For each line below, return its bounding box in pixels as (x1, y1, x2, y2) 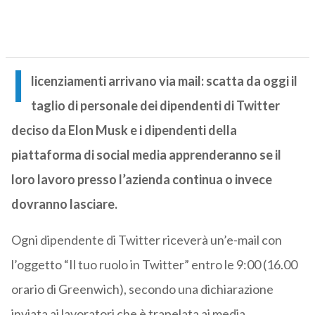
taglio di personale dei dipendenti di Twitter (30, 98, 280, 114)
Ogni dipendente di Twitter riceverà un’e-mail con (11, 232, 282, 248)
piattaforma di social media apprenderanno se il (11, 147, 281, 163)
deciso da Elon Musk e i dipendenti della (11, 122, 237, 139)
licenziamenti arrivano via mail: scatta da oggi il (30, 73, 297, 89)
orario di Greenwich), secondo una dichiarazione (11, 281, 274, 297)
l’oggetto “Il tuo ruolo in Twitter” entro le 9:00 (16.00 (11, 257, 297, 273)
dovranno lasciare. (11, 196, 117, 212)
